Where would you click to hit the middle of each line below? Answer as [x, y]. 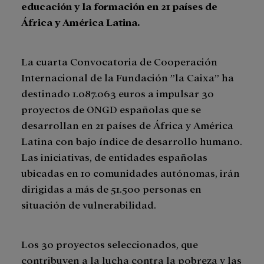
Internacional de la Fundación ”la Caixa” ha [128, 77]
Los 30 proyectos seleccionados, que [110, 244]
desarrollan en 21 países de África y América [127, 125]
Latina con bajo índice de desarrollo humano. [132, 141]
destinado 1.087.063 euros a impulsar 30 [118, 93]
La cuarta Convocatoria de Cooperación [119, 61]
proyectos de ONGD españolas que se [111, 109]
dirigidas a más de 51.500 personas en [111, 189]
